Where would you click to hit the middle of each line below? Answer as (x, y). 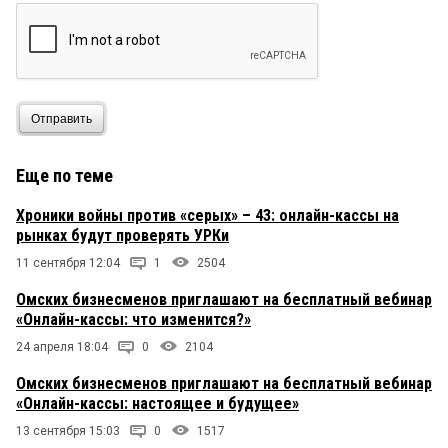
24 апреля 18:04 (62, 347)
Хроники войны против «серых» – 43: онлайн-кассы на (207, 216)
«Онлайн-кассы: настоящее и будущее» (157, 404)
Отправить (61, 118)
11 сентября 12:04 (68, 263)
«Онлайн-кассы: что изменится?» (133, 320)
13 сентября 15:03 (68, 431)
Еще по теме (64, 176)
